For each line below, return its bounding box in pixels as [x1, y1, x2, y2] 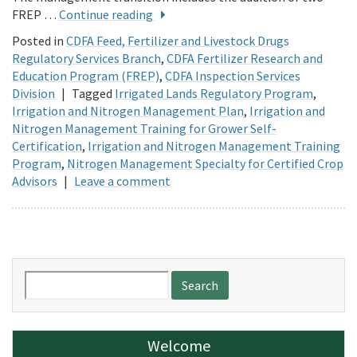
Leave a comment [74, 172, 171, 189]
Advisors [12, 172, 57, 189]
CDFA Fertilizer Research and [167, 49, 323, 66]
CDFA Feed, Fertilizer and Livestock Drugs [66, 32, 289, 49]
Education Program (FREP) [12, 67, 159, 84]
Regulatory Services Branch [12, 49, 161, 66]
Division [12, 84, 55, 101]
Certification [12, 137, 82, 154]
